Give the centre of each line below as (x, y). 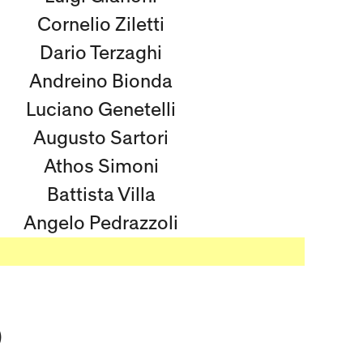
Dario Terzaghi (101, 53)
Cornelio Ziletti (101, 25)
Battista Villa (101, 195)
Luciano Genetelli (101, 110)
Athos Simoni (101, 167)
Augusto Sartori (101, 138)
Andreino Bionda (101, 81)
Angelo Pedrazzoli (101, 223)
